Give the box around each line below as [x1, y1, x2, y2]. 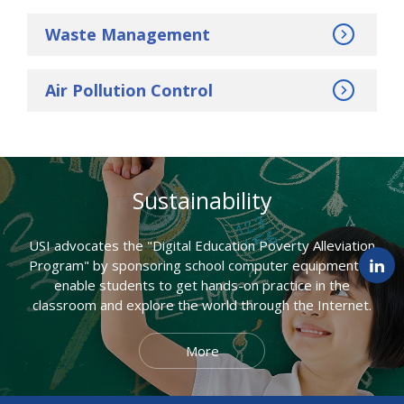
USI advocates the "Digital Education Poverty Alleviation [29, 235, 375, 254]
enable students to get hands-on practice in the [54, 275, 350, 294]
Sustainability [132, 184, 272, 216]
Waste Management [45, 23, 210, 45]
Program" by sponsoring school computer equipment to [28, 255, 376, 274]
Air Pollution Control [45, 78, 213, 101]
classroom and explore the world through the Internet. [32, 295, 372, 314]
